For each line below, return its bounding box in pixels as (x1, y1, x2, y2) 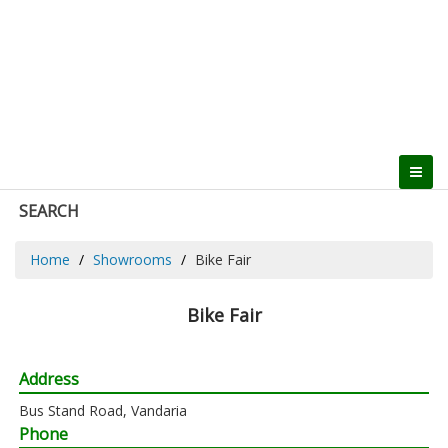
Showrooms (93, 249, 172, 269)
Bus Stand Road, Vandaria (19, 400, 187, 420)
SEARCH (19, 199, 79, 222)
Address (19, 367, 79, 390)
